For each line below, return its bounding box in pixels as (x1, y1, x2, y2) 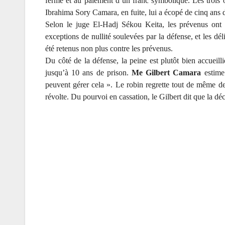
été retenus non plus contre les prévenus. (45, 44, 173, 53)
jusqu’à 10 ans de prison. (45, 68, 132, 77)
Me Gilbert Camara (131, 68, 204, 77)
